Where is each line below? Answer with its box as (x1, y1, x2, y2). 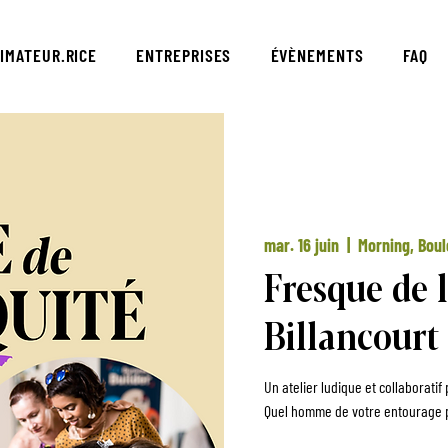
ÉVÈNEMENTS (270, 44, 364, 66)
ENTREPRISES (136, 44, 232, 66)
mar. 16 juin (264, 233, 339, 256)
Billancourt (264, 303, 439, 362)
